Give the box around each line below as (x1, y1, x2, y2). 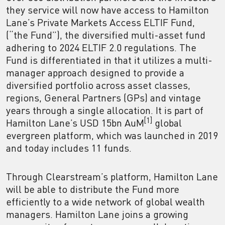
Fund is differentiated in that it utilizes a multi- (6, 54, 212, 66)
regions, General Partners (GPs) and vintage (6, 91, 201, 104)
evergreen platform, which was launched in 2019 (6, 129, 218, 142)
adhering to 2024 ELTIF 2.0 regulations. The (6, 41, 196, 54)
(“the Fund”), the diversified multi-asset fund (6, 29, 205, 41)
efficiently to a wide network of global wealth (6, 195, 205, 208)
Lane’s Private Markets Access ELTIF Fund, (6, 16, 195, 29)
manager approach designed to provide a (6, 66, 184, 79)
